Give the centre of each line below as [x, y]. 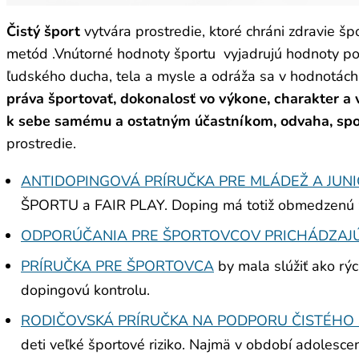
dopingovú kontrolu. [85, 290]
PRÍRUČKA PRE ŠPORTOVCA [117, 266]
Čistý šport [43, 32]
